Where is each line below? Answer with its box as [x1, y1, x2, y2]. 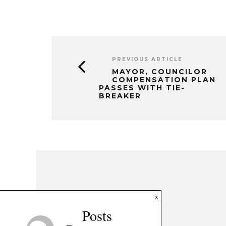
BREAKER [99, 91, 141, 101]
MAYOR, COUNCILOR [112, 67, 207, 77]
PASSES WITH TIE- [99, 83, 185, 93]
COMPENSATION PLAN [112, 75, 216, 85]
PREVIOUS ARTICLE [112, 56, 183, 63]
